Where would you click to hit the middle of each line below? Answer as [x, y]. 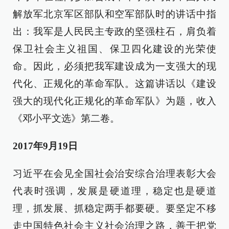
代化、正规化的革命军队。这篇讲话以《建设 [114, 84]
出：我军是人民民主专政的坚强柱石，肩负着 [114, 31]
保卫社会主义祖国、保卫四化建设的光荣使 [114, 49]
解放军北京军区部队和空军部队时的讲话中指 [114, 14]
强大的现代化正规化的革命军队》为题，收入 [114, 101]
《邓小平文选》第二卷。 [66, 118]
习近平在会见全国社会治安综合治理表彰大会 [114, 174]
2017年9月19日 [45, 146]
